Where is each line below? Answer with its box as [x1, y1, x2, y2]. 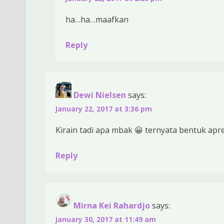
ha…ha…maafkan [65, 13, 128, 25]
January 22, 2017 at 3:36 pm [55, 103, 152, 113]
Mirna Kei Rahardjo [73, 199, 150, 211]
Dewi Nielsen [73, 89, 126, 100]
